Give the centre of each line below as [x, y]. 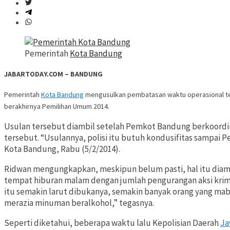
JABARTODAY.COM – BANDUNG [53, 74]
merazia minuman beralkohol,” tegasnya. [79, 203]
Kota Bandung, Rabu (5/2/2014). [62, 149]
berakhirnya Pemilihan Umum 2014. [57, 107]
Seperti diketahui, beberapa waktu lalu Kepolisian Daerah [112, 223]
